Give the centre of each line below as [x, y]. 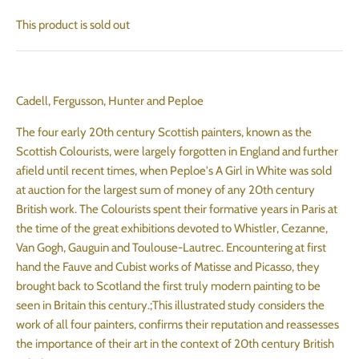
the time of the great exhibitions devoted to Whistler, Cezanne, [172, 229]
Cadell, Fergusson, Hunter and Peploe [110, 101]
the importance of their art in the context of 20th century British [175, 344]
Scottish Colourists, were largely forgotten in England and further [177, 152]
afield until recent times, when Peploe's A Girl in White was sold [174, 171]
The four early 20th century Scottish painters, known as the [164, 133]
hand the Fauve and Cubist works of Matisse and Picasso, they [168, 267]
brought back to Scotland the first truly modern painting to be [168, 286]
